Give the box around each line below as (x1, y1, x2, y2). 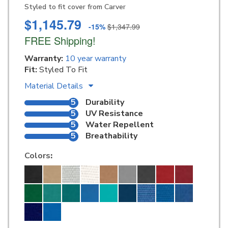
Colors (24, 150, 50, 162)
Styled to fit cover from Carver (24, 2, 126, 12)
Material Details (24, 80, 85, 92)
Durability (85, 97, 124, 108)
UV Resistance (85, 108, 143, 120)
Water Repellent (85, 119, 154, 131)
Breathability (85, 130, 137, 142)
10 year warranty (65, 53, 126, 65)
